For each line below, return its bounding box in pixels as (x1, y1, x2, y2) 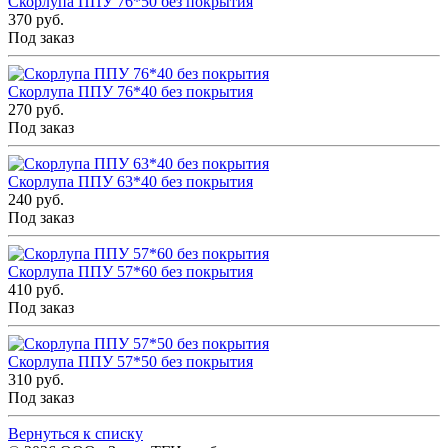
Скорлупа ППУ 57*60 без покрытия (8, 263, 253, 281)
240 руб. (8, 191, 64, 209)
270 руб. (8, 101, 64, 119)
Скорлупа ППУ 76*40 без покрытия (8, 83, 253, 101)
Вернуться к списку (8, 425, 143, 443)
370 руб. (8, 11, 64, 29)
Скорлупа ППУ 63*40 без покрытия (8, 173, 253, 191)
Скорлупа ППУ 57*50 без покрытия (8, 353, 253, 371)
